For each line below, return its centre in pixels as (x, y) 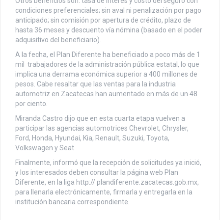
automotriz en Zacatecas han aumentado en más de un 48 (106, 94)
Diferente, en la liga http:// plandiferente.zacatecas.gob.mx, (107, 182)
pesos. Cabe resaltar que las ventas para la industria (96, 84)
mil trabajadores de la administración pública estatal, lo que (107, 64)
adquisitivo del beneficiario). (58, 40)
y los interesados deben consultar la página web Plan (97, 172)
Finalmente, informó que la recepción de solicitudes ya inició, (108, 162)
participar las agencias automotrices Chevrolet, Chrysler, (102, 128)
